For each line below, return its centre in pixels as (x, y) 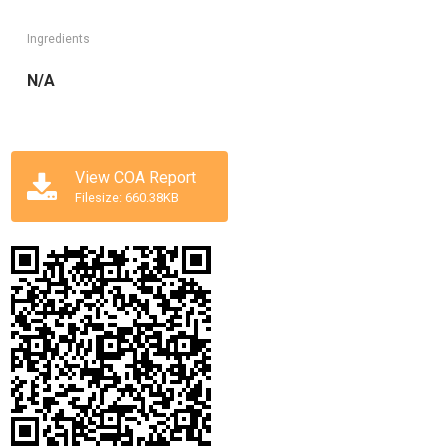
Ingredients (59, 39)
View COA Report (136, 178)
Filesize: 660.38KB (127, 198)
